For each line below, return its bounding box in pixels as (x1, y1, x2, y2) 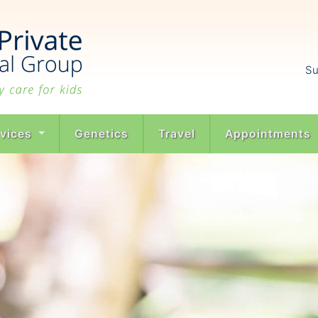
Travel (158, 127, 196, 141)
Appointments (225, 127, 312, 141)
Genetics (75, 127, 129, 141)
